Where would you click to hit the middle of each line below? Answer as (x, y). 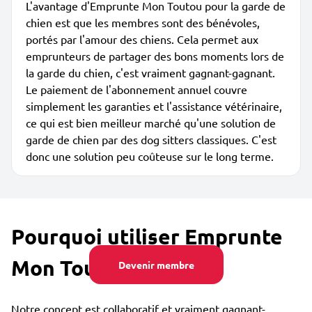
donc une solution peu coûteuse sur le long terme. (150, 156)
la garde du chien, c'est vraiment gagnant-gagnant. (150, 72)
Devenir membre (156, 265)
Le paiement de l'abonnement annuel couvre (136, 89)
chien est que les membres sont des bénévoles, (143, 22)
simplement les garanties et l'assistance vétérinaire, (154, 106)
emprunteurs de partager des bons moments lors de (155, 56)
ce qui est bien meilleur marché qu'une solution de (151, 123)
